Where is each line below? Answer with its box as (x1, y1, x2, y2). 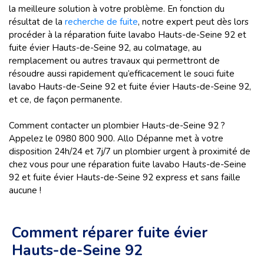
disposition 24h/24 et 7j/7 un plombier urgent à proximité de (9, 146, 250, 157)
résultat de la (9, 16, 65, 28)
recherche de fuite (65, 16, 138, 28)
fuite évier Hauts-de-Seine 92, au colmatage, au (9, 42, 202, 54)
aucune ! (9, 184, 41, 196)
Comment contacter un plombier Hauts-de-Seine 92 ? (9, 120, 225, 131)
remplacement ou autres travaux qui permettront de (9, 55, 220, 67)
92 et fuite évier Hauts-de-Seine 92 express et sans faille (9, 171, 240, 183)
